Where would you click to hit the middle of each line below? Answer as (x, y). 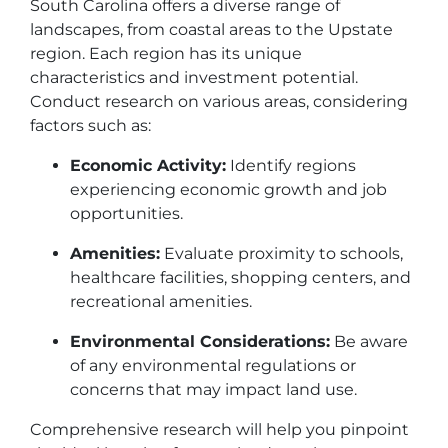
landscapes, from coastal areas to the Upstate (211, 29)
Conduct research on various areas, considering (219, 101)
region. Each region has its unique (166, 53)
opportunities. (126, 213)
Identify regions (291, 165)
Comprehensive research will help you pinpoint (219, 429)
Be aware (369, 341)
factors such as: (90, 125)
